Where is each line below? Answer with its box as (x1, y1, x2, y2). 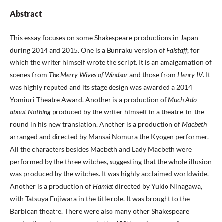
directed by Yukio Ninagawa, (115, 182, 202, 190)
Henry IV (177, 70, 203, 79)
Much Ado (168, 95, 197, 104)
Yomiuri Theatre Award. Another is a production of (10, 95, 168, 104)
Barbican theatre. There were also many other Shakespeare (10, 207, 189, 215)
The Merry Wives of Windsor (49, 70, 129, 79)
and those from (129, 70, 177, 79)
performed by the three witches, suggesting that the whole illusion (10, 157, 212, 166)
